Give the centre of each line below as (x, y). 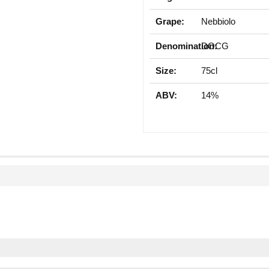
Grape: (170, 21)
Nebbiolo (219, 21)
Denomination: (186, 46)
